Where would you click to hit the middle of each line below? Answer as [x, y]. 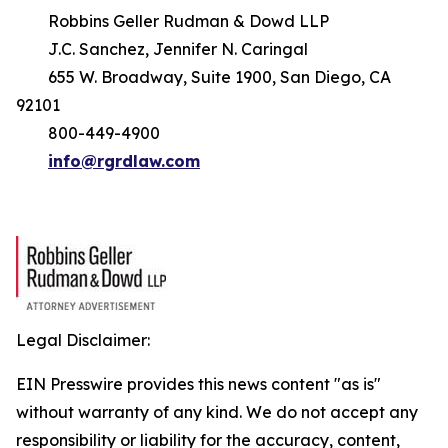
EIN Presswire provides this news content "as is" [198, 384]
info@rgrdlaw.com [124, 161]
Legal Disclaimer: [83, 340]
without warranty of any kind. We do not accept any [217, 412]
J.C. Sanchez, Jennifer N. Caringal [162, 49]
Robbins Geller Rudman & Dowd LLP [172, 21]
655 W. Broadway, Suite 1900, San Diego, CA [203, 77]
